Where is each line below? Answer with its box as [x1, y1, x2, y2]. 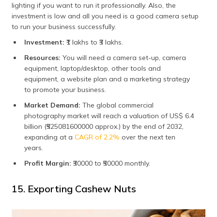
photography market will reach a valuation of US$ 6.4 [24, 111, 194, 120]
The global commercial [82, 101, 154, 109]
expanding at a [24, 133, 75, 141]
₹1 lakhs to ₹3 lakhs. [66, 38, 123, 46]
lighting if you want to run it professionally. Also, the [12, 1, 176, 10]
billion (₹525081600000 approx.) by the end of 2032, [24, 122, 184, 131]
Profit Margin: [24, 159, 73, 168]
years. [24, 143, 43, 152]
